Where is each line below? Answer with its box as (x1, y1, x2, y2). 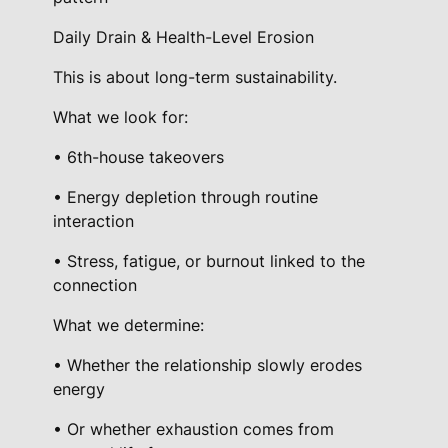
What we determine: (53, 315, 205, 336)
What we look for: (53, 107, 189, 128)
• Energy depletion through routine (53, 187, 319, 208)
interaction (53, 211, 135, 232)
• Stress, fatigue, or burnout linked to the (53, 251, 366, 272)
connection (53, 275, 138, 296)
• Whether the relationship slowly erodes (53, 355, 363, 376)
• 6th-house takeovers (53, 147, 225, 168)
